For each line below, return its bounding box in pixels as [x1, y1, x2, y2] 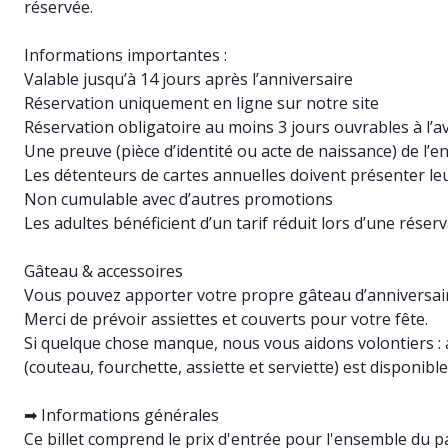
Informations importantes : [24, 44, 227, 66]
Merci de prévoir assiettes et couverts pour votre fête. [24, 308, 428, 330]
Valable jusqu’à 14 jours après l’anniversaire [24, 68, 353, 90]
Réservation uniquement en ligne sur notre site [24, 92, 379, 114]
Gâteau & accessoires [24, 260, 183, 282]
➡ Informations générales [24, 404, 219, 426]
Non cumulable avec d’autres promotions [24, 188, 333, 210]
